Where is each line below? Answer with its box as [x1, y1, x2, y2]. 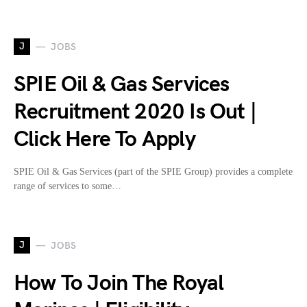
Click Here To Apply [14, 126, 195, 153]
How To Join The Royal [14, 270, 224, 297]
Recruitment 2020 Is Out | [14, 99, 257, 126]
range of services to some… [14, 181, 121, 192]
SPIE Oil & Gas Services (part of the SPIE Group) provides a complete [14, 167, 293, 177]
